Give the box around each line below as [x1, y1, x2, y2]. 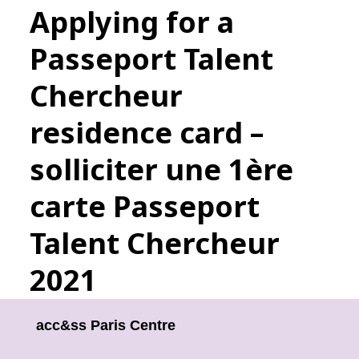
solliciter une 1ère [29, 150, 293, 189]
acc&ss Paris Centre [36, 317, 175, 333]
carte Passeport [29, 187, 260, 226]
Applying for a [29, 2, 234, 42]
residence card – [29, 113, 264, 152]
